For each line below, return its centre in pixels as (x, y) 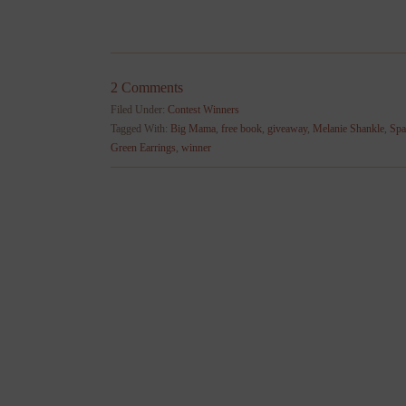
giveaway (287, 129)
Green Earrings (143, 148)
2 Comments (147, 88)
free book (242, 129)
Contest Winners (203, 110)
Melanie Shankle (348, 129)
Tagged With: (140, 129)
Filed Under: (139, 110)
